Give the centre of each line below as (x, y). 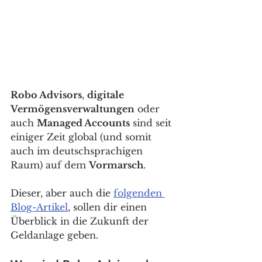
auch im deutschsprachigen (78, 151)
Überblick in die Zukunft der (81, 221)
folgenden (139, 193)
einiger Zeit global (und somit (82, 137)
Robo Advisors (46, 95)
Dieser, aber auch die (62, 193)
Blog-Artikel (39, 207)
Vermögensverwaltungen (73, 109)
